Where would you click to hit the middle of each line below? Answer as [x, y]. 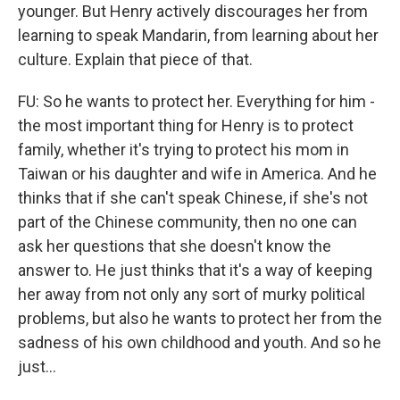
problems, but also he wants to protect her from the [200, 318]
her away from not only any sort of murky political [192, 294]
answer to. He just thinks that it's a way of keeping [195, 270]
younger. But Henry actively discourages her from [193, 11]
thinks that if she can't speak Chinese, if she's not [193, 198]
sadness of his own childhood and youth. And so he [200, 342]
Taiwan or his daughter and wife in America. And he [197, 174]
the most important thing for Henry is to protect [186, 125]
